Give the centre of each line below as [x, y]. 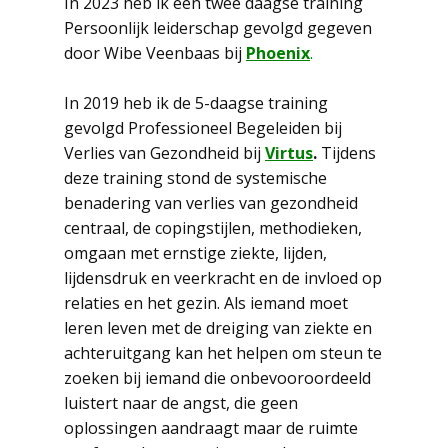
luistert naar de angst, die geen [181, 403]
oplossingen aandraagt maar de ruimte [211, 428]
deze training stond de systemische [195, 178]
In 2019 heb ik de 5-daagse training [196, 103]
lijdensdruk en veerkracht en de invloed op [223, 278]
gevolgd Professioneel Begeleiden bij [203, 128]
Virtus [289, 153]
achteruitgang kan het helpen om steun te [223, 353]
